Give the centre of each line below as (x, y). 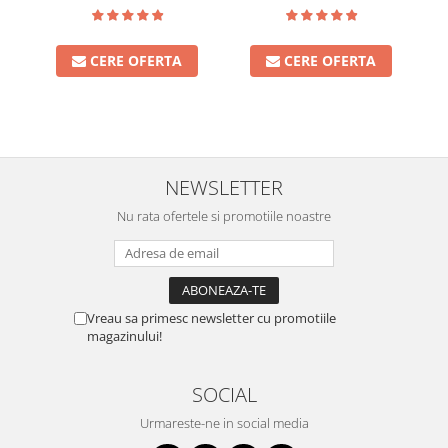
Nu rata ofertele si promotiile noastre (224, 215)
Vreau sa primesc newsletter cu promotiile (211, 317)
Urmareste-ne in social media (224, 422)
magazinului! (124, 335)
